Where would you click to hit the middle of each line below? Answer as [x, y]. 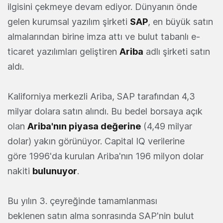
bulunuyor [55, 171]
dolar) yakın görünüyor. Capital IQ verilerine [96, 141]
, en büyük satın [180, 22]
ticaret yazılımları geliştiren [63, 52]
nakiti [20, 171]
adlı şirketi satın [177, 52]
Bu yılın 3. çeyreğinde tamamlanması [82, 201]
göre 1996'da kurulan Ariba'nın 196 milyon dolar [106, 156]
